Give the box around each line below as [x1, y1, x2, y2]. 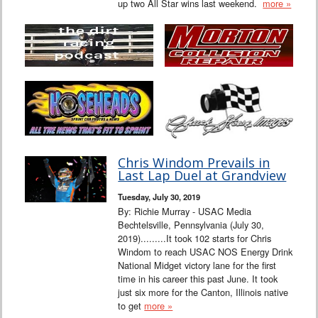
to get [118, 299, 145, 313]
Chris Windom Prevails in [118, 154, 270, 172]
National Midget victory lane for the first [118, 258, 277, 273]
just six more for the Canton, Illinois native [118, 285, 289, 300]
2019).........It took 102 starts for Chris [118, 231, 272, 246]
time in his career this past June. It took [118, 272, 278, 286]
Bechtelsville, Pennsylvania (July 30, [118, 218, 265, 232]
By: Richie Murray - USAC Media [118, 204, 252, 219]
